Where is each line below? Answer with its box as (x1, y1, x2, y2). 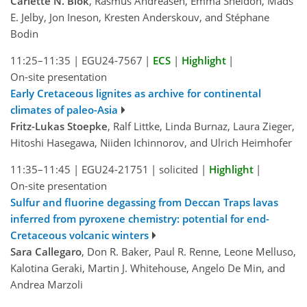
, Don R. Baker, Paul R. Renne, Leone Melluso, (82, 244, 296, 258)
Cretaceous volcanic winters (10, 228, 149, 242)
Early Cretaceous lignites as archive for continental (10, 86, 261, 100)
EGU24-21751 (81, 162, 149, 176)
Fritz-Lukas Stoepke (10, 119, 108, 133)
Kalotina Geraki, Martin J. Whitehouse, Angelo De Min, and (10, 260, 285, 275)
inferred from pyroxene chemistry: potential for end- (10, 211, 269, 225)
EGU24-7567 (81, 53, 143, 67)
